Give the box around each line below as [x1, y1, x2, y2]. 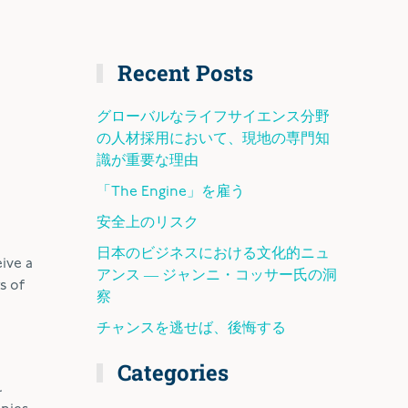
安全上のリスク [97, 216, 199, 230]
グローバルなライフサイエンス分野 [97, 110, 330, 125]
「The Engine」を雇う [97, 185, 245, 199]
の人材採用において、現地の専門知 [97, 132, 330, 147]
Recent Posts [112, 58, 254, 87]
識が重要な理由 [97, 154, 199, 168]
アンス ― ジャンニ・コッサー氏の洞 [97, 269, 337, 283]
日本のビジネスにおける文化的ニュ [97, 247, 330, 261]
